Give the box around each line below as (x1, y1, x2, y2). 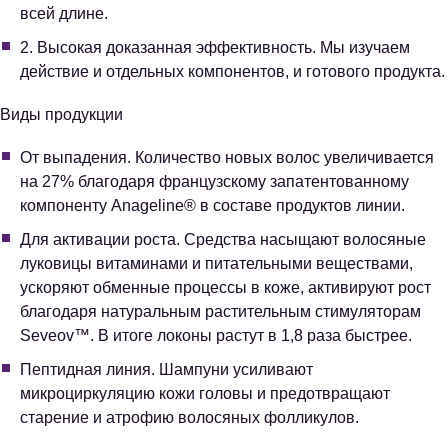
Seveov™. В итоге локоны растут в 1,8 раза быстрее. (20, 327, 412, 345)
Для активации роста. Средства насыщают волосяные (20, 231, 426, 249)
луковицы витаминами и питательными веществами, (20, 255, 413, 273)
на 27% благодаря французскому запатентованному (20, 173, 409, 191)
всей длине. (20, 5, 108, 23)
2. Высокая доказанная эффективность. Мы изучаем (20, 39, 410, 57)
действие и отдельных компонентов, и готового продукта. (20, 63, 445, 81)
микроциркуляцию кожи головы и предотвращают (20, 385, 390, 403)
